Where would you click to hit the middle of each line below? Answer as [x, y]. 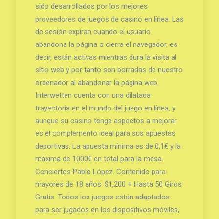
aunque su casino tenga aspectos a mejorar [106, 120]
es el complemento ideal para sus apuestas [105, 133]
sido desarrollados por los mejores [91, 6]
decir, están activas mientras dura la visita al [106, 57]
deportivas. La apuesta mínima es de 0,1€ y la [108, 146]
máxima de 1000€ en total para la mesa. [99, 159]
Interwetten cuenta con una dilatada [93, 95]
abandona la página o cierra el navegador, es [106, 44]
